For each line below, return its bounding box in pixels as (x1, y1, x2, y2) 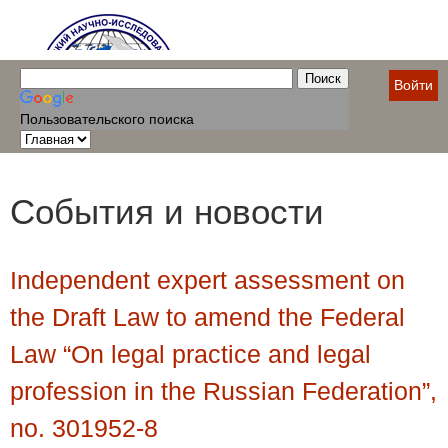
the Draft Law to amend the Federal (10, 302, 405, 331)
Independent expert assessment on (10, 265, 405, 294)
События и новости (10, 192, 324, 232)
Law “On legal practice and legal (10, 339, 371, 368)
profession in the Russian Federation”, (10, 376, 437, 405)
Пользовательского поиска (20, 111, 194, 127)
